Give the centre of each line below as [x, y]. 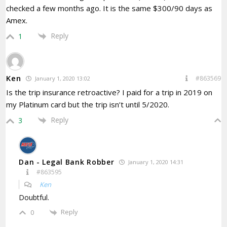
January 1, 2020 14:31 [155, 162]
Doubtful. [34, 198]
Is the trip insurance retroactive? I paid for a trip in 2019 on [109, 92]
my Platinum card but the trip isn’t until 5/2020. [88, 104]
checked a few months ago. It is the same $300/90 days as [109, 8]
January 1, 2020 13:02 [62, 78]
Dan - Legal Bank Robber [67, 162]
